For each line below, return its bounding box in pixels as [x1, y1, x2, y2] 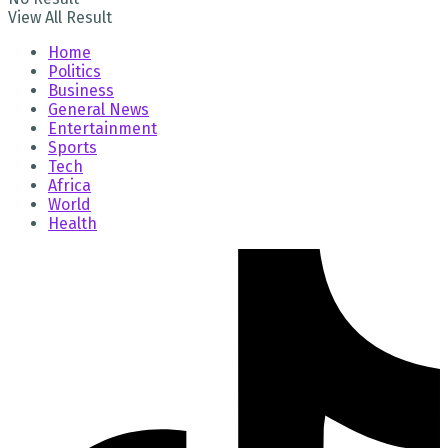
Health [48, 213, 97, 233]
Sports [48, 137, 97, 157]
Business [48, 80, 114, 100]
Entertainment [48, 118, 157, 138]
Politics [48, 61, 101, 81]
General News [48, 99, 149, 119]
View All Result [8, 7, 112, 27]
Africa [48, 175, 91, 195]
